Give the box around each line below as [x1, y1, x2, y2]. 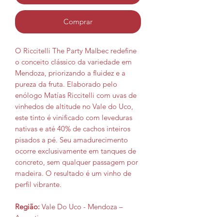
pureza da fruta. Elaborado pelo [15, 79, 117, 89]
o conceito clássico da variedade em [15, 57, 132, 67]
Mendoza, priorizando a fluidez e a [15, 68, 125, 78]
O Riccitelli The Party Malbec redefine [15, 46, 137, 56]
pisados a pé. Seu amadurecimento [15, 135, 128, 145]
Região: [15, 202, 40, 212]
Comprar [63, 17, 93, 27]
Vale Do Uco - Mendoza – [40, 202, 123, 212]
